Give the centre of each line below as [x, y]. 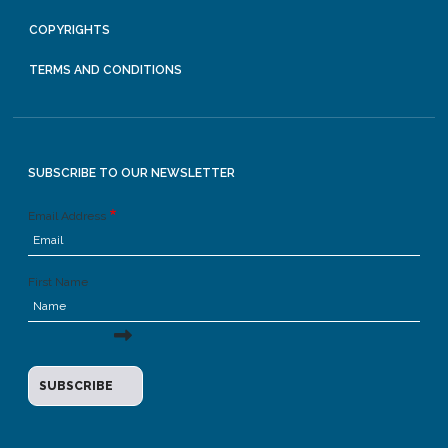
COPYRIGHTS [70, 30]
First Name [58, 282]
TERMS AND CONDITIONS [106, 70]
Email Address [67, 216]
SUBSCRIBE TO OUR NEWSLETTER [132, 173]
